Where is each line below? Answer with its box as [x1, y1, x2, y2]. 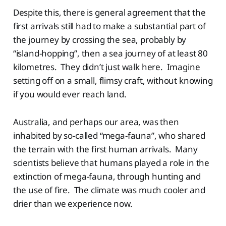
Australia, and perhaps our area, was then [13, 116, 179, 128]
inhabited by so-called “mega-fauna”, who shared [13, 129, 205, 141]
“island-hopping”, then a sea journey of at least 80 [13, 47, 208, 59]
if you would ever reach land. [13, 88, 133, 100]
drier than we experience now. [13, 197, 133, 209]
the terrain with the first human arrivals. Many [13, 143, 198, 155]
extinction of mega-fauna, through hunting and [13, 170, 201, 182]
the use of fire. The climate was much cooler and [13, 184, 205, 196]
